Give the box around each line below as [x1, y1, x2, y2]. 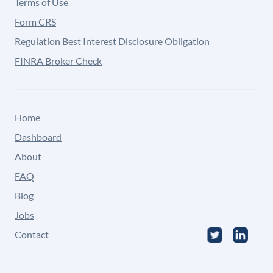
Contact [15, 229, 49, 240]
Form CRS [15, 16, 56, 27]
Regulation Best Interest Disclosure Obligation [15, 35, 210, 47]
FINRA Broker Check [15, 55, 102, 66]
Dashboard [15, 131, 62, 143]
